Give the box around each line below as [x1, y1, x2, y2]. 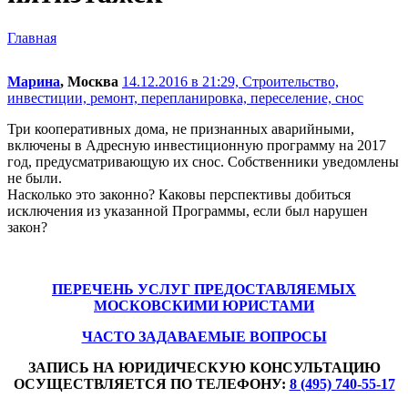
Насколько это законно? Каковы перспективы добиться [7, 186, 351, 202]
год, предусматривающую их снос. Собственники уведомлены [7, 153, 399, 169]
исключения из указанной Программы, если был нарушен [7, 202, 368, 219]
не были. [7, 169, 62, 186]
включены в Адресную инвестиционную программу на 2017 [7, 137, 386, 153]
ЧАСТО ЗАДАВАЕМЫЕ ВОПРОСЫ [81, 328, 327, 344]
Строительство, [242, 73, 339, 89]
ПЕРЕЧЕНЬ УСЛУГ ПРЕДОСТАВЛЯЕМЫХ [52, 280, 356, 297]
